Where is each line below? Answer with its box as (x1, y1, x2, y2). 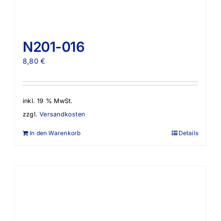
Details (178, 129, 198, 137)
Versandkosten (39, 110, 85, 118)
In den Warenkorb (30, 129, 81, 137)
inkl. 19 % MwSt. (23, 97, 73, 105)
